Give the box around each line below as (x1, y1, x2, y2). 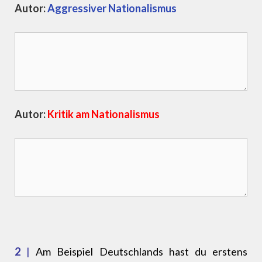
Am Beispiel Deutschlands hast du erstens (30, 245, 248, 258)
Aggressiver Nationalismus (47, 2, 177, 15)
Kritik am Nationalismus (47, 108, 160, 121)
